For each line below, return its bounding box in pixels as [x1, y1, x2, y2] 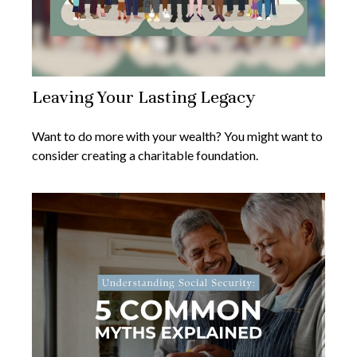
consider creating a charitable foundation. [32, 147, 258, 163]
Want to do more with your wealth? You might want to [32, 128, 323, 144]
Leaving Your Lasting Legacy [32, 86, 255, 108]
